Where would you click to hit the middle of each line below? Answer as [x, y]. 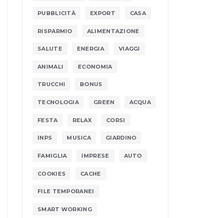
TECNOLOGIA [58, 102]
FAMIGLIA [52, 155]
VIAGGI [129, 49]
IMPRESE [95, 155]
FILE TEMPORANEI [66, 191]
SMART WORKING [65, 209]
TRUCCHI [52, 84]
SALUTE [50, 49]
